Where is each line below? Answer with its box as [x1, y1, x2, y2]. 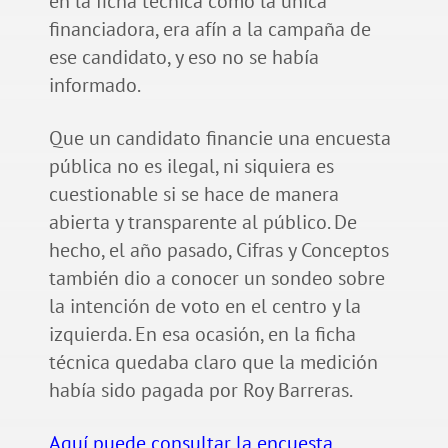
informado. [48, 71, 141, 98]
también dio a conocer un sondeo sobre [48, 264, 385, 291]
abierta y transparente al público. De [48, 208, 357, 235]
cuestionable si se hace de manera [48, 180, 339, 207]
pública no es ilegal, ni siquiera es [48, 152, 334, 179]
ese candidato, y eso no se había [48, 43, 319, 70]
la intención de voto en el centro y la [48, 292, 361, 319]
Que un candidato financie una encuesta [48, 124, 391, 151]
